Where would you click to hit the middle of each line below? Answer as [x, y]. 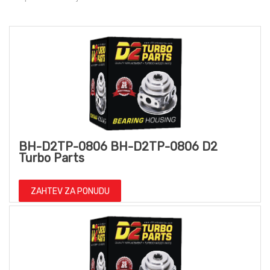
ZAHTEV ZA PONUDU [70, 192]
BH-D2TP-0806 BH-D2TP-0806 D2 [118, 147]
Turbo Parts [52, 158]
